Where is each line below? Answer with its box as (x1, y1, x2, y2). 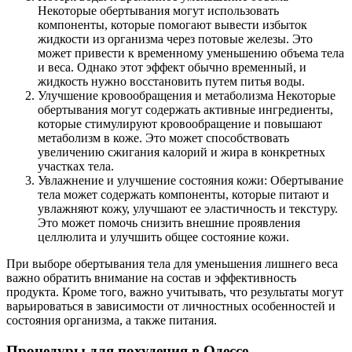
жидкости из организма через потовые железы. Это (38, 32, 313, 46)
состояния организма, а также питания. (6, 313, 217, 328)
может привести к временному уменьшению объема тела (38, 46, 344, 60)
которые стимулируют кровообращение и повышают (38, 117, 322, 131)
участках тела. (38, 159, 114, 174)
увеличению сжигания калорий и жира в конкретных (38, 145, 325, 159)
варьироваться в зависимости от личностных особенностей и (6, 299, 335, 313)
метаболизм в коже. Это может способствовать (38, 131, 289, 145)
